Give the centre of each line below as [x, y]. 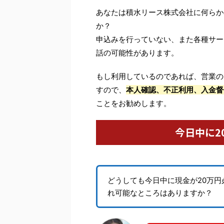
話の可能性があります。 [137, 53]
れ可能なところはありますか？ [160, 193]
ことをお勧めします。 [133, 103]
